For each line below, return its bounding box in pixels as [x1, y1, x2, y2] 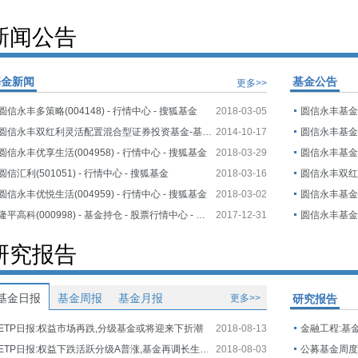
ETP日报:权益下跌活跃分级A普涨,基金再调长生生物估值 [200, 344, 209, 355]
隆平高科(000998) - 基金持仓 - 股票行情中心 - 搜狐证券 [196, 209, 205, 221]
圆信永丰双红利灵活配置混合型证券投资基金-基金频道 [202, 126, 212, 137]
